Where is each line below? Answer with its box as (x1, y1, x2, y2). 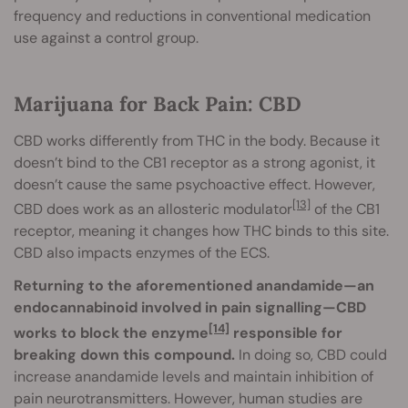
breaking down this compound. (14, 344, 235, 364)
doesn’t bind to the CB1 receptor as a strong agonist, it (14, 152, 375, 172)
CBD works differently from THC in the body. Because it (14, 130, 380, 150)
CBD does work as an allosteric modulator (14, 199, 292, 219)
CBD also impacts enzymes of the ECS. (14, 243, 270, 263)
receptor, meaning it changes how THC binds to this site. (14, 221, 389, 241)
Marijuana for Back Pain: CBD (14, 90, 301, 117)
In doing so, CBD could (235, 344, 387, 364)
